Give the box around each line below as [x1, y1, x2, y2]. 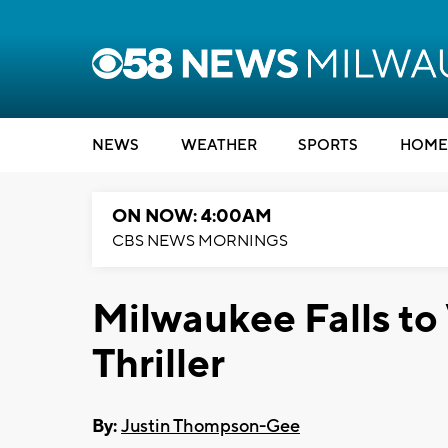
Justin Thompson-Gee [121, 414, 300, 438]
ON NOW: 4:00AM [112, 205, 272, 228]
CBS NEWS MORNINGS [112, 231, 288, 251]
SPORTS [298, 136, 358, 155]
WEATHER [180, 136, 257, 155]
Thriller [92, 339, 225, 390]
